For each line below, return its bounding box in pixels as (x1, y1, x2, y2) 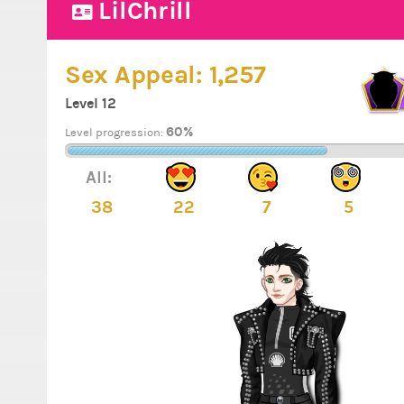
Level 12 (65, 95, 116, 112)
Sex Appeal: (65, 60, 209, 90)
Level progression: (65, 126, 166, 139)
